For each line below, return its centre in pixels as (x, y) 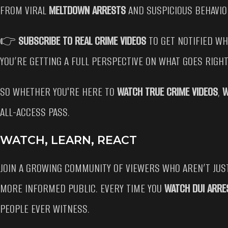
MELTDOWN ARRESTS (87, 10)
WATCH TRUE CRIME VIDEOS (167, 92)
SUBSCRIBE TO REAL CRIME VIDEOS (82, 41)
